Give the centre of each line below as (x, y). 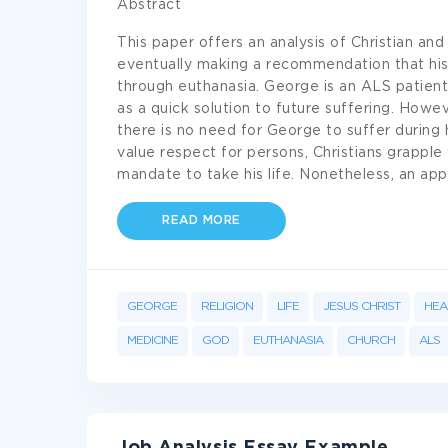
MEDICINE (152, 340)
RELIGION (227, 306)
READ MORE (201, 220)
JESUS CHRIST (361, 306)
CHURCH (371, 340)
